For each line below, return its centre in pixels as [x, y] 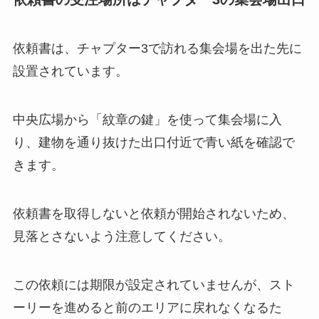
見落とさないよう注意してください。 [121, 236]
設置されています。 [70, 72]
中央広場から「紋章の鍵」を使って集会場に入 [147, 120]
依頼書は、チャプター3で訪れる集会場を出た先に [157, 49]
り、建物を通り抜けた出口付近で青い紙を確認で [153, 143]
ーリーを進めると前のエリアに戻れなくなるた [147, 307]
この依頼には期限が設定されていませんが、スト [153, 284]
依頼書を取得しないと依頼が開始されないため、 [153, 213]
